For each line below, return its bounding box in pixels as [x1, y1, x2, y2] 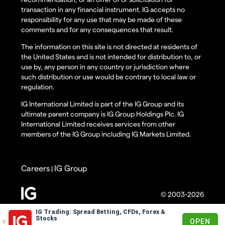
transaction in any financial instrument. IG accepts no [21, 5, 185, 14]
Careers [21, 163, 50, 173]
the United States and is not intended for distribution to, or [21, 52, 201, 61]
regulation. [21, 82, 54, 91]
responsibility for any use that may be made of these [21, 15, 182, 24]
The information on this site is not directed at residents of [21, 42, 197, 51]
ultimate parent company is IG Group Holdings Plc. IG [21, 109, 184, 119]
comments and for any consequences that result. [21, 25, 173, 34]
